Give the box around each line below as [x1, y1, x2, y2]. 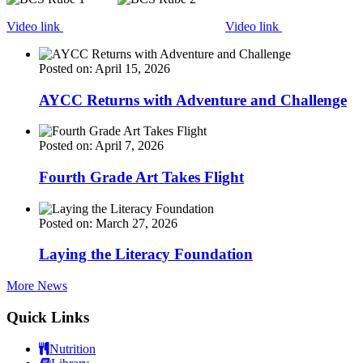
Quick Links [6, 308, 89, 326]
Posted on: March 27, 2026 [39, 216, 177, 230]
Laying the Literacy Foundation [39, 246, 253, 263]
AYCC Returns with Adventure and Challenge [39, 91, 347, 109]
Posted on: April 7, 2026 [39, 139, 164, 153]
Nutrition [49, 341, 96, 356]
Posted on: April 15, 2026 [39, 61, 170, 75]
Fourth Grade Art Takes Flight [39, 168, 244, 186]
